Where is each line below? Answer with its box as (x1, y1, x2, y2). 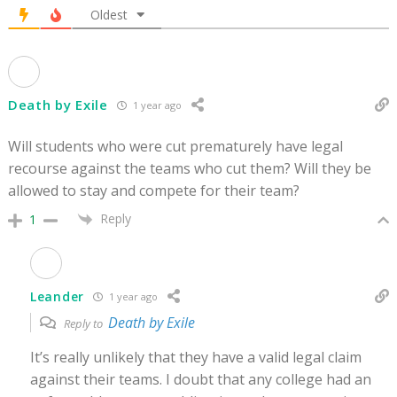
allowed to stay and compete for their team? (8, 181, 300, 200)
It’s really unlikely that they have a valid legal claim (30, 347, 362, 368)
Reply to (61, 315, 108, 332)
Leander (30, 287, 84, 305)
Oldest (90, 6, 128, 23)
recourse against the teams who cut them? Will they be (8, 159, 371, 178)
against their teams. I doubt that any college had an (30, 370, 371, 390)
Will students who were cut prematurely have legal (8, 136, 343, 156)
